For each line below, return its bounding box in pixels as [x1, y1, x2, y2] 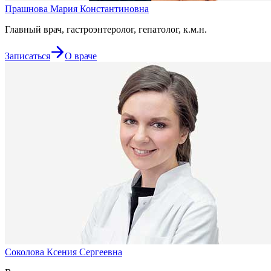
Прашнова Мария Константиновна [5, 3, 149, 14]
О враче [65, 50, 97, 61]
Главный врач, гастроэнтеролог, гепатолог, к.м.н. [5, 24, 207, 34]
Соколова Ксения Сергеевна [5, 246, 122, 257]
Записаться [5, 50, 50, 61]
